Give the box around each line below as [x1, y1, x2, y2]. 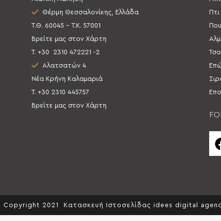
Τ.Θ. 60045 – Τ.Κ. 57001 [31, 22, 101, 30]
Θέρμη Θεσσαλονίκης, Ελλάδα [38, 9, 139, 16]
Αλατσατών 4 [38, 62, 86, 70]
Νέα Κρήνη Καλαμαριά [31, 75, 105, 83]
